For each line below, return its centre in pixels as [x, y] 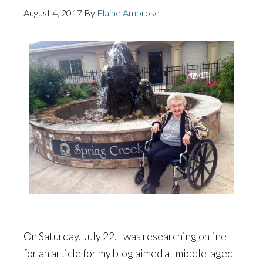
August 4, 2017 [53, 12]
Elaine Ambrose [128, 12]
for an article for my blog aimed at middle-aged [128, 253]
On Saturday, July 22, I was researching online [125, 236]
